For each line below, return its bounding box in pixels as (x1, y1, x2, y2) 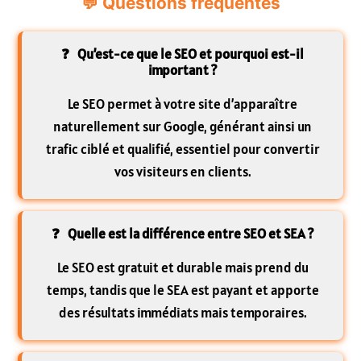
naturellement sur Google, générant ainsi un (53, 117, 312, 135)
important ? (148, 60, 217, 79)
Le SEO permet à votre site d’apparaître (68, 94, 297, 113)
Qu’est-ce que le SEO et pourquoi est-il (77, 44, 304, 63)
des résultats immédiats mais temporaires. (58, 303, 307, 322)
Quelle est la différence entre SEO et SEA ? (68, 224, 313, 243)
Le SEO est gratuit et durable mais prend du (56, 258, 309, 276)
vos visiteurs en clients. (114, 162, 251, 180)
